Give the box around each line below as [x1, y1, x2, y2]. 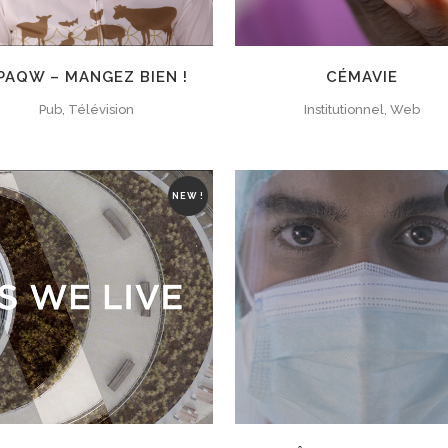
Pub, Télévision [38, 101, 134, 117]
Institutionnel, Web [303, 101, 420, 117]
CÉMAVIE [325, 67, 398, 86]
